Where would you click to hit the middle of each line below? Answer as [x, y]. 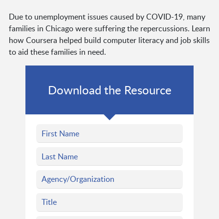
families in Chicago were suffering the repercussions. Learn [109, 29]
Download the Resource [109, 90]
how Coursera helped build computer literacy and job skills [109, 40]
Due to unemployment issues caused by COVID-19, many [107, 17]
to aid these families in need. [57, 52]
